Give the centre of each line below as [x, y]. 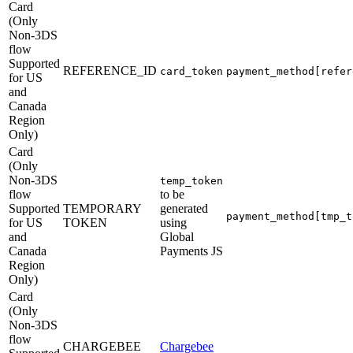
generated [184, 208]
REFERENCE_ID [110, 70]
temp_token [191, 180]
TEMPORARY [102, 208]
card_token [191, 71]
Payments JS [191, 251]
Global [177, 236]
